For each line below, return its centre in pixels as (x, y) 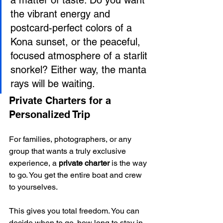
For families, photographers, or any (71, 139)
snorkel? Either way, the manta (80, 69)
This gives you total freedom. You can (75, 211)
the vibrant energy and (62, 14)
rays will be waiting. (53, 83)
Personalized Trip (50, 114)
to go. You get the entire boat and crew (76, 175)
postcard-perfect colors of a (73, 28)
